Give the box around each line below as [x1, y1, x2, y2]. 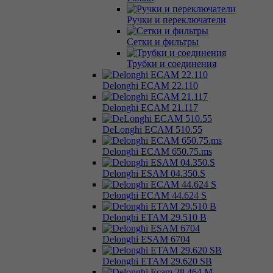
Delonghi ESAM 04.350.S [102, 168, 205, 179]
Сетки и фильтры [127, 36, 199, 47]
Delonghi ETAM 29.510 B [102, 211, 207, 222]
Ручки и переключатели [127, 14, 226, 25]
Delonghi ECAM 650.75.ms [102, 146, 212, 157]
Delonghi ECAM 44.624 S [102, 190, 207, 200]
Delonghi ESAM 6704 [102, 233, 190, 244]
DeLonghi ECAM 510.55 [102, 124, 202, 135]
